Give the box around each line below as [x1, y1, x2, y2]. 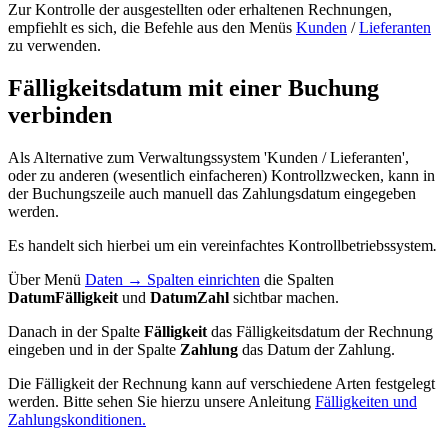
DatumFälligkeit [8, 288, 118, 306]
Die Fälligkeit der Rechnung [8, 374, 191, 392]
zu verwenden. [8, 36, 101, 54]
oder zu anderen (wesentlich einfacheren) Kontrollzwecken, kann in [8, 166, 435, 184]
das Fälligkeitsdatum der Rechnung [207, 322, 433, 340]
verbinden [8, 101, 112, 128]
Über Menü [8, 270, 85, 288]
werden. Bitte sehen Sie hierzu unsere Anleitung [8, 392, 315, 410]
